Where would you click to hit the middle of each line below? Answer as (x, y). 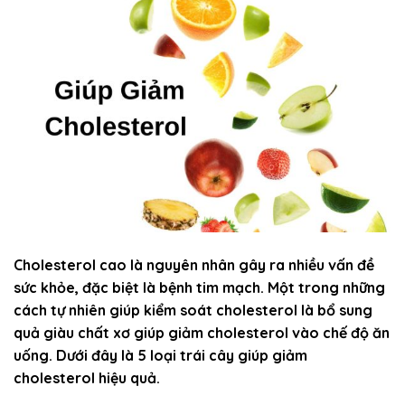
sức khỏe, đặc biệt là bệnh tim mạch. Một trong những (199, 287)
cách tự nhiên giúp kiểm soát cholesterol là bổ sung (193, 310)
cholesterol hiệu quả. (87, 377)
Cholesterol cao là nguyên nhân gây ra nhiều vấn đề (194, 264)
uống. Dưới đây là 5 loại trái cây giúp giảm (160, 355)
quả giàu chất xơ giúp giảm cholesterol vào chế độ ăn (202, 332)
